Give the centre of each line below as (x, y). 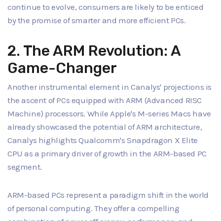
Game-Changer (62, 68)
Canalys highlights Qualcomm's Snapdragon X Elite (103, 140)
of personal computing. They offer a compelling (93, 208)
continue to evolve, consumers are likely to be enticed (106, 7)
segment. (25, 167)
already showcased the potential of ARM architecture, (105, 127)
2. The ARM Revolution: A (94, 50)
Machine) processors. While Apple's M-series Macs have (109, 114)
